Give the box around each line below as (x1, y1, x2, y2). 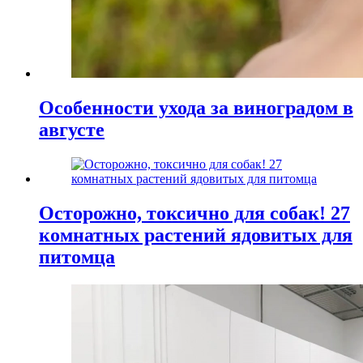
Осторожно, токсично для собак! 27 (39, 203, 350, 224)
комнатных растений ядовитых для (39, 224, 352, 246)
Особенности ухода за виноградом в (39, 97, 353, 119)
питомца (39, 246, 115, 268)
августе (39, 119, 105, 141)
